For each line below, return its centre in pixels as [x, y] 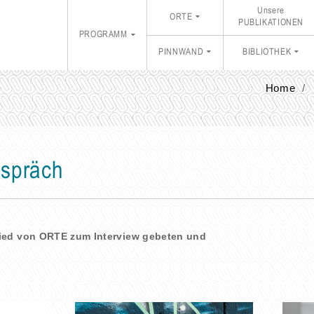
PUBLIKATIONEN [271, 23]
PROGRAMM [103, 35]
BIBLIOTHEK [267, 52]
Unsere [271, 11]
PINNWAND [181, 52]
